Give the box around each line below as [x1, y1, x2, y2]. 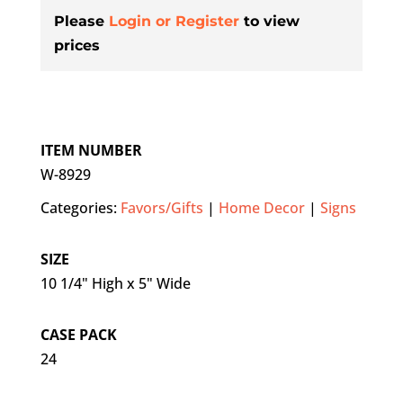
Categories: [40, 198, 121, 219]
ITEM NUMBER [40, 140, 142, 161]
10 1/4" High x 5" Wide [40, 273, 191, 294]
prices [53, 37, 100, 55]
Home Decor [218, 198, 305, 219]
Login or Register [108, 13, 239, 31]
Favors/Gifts [120, 198, 203, 219]
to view [243, 13, 300, 31]
